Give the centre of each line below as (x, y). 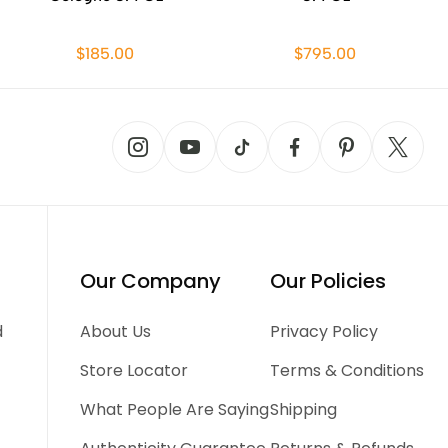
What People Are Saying (175, 409)
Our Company (151, 281)
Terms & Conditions (346, 370)
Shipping (303, 409)
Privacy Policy (323, 331)
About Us (116, 331)
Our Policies (327, 281)
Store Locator (134, 370)
